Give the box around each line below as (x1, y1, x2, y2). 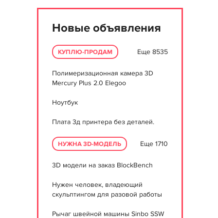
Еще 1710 (140, 139, 168, 148)
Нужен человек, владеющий (52, 181, 143, 189)
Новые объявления (52, 21, 161, 35)
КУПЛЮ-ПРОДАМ (58, 48, 112, 56)
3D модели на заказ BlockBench (52, 161, 153, 169)
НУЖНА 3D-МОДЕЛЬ (58, 140, 121, 148)
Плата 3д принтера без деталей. (52, 118, 154, 126)
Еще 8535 (137, 47, 168, 56)
